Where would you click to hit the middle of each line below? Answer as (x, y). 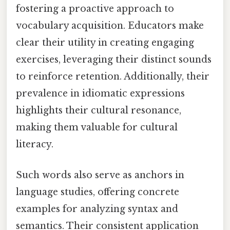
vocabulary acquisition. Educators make (110, 26)
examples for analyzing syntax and (97, 209)
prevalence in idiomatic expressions (100, 94)
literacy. (35, 145)
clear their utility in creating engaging (105, 43)
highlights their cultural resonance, (99, 111)
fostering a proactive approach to (95, 9)
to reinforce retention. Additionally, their (113, 77)
